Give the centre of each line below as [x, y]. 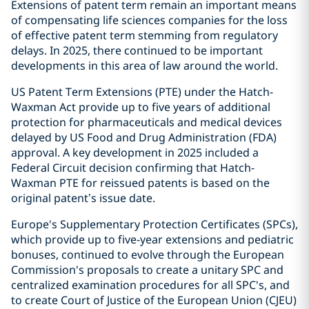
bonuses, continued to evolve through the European [148, 255]
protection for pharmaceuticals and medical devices [147, 122]
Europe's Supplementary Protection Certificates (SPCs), [154, 224]
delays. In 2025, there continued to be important [137, 50]
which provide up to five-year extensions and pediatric [152, 239]
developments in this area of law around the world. [144, 66]
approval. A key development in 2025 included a [135, 152]
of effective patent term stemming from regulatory [144, 35]
